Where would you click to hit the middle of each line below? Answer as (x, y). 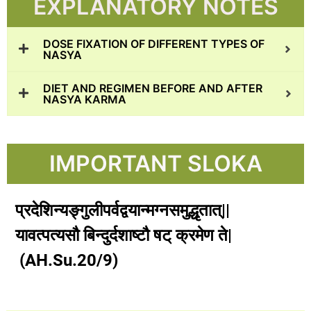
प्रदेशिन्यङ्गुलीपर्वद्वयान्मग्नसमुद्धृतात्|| (123, 210)
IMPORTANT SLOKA (155, 163)
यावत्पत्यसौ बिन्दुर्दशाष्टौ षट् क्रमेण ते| (134, 235)
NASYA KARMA (85, 99)
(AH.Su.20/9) (67, 260)
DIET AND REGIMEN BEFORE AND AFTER (153, 88)
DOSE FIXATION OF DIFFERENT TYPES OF (154, 43)
